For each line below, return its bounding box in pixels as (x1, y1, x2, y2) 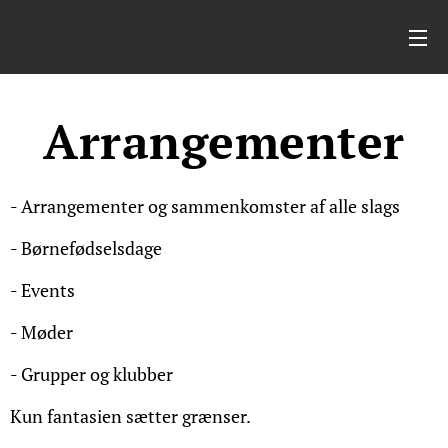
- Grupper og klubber (10, 362, 173, 386)
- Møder (10, 320, 73, 344)
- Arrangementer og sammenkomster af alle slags (10, 194, 400, 218)
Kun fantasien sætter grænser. (10, 404, 251, 428)
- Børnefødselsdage (10, 236, 162, 260)
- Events (10, 278, 75, 302)
